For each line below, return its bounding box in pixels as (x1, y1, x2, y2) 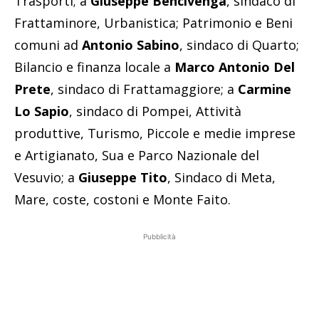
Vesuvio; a (14, 169, 75, 187)
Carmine (238, 80, 291, 98)
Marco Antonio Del (174, 58, 295, 76)
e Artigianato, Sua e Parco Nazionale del (14, 147, 259, 164)
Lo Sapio (14, 103, 69, 120)
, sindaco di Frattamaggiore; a (51, 80, 238, 98)
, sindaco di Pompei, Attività (69, 103, 241, 120)
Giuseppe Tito (75, 169, 167, 187)
